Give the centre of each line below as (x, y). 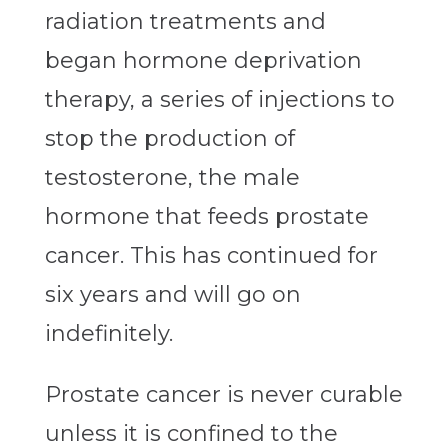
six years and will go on (172, 295)
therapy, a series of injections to (219, 100)
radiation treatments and (185, 22)
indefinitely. (108, 334)
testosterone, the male (172, 178)
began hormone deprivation (203, 61)
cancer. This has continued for (211, 256)
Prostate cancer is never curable (223, 395)
